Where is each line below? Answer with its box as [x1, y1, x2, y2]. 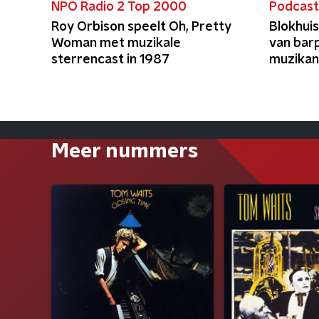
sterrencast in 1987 [51, 53, 169, 66]
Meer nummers [51, 142, 198, 162]
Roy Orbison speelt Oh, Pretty [51, 21, 231, 33]
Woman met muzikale [51, 37, 181, 50]
